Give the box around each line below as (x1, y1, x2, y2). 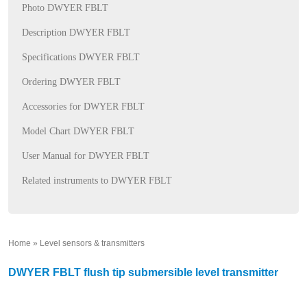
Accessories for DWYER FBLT (22, 101, 145, 112)
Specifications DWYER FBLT (22, 52, 140, 62)
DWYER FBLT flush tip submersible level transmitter (8, 267, 278, 278)
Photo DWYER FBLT (22, 3, 108, 13)
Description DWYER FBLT (22, 27, 130, 38)
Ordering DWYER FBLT (22, 77, 121, 87)
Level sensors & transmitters (40, 238, 145, 248)
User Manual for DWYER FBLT (22, 151, 149, 161)
